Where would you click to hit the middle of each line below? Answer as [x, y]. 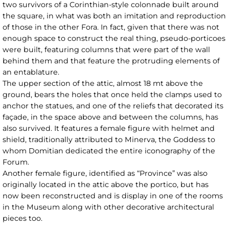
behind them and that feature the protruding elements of [111, 61]
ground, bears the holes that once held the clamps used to [112, 95]
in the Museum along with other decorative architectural [108, 207]
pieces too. [22, 219]
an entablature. [31, 72]
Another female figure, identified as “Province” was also [105, 174]
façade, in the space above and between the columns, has [110, 117]
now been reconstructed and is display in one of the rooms [113, 196]
